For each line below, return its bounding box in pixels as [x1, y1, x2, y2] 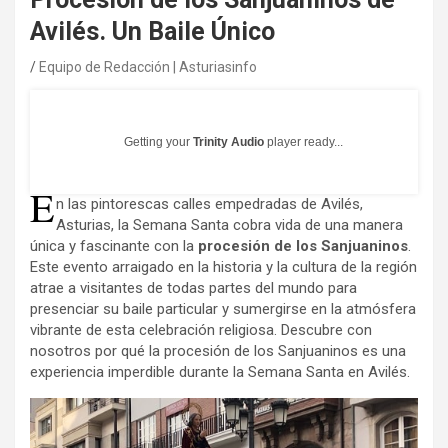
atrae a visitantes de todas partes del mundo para [30, 279, 357, 297]
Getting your [124, 135, 193, 149]
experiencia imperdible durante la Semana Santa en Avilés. [30, 363, 410, 381]
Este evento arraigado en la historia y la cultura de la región [30, 258, 417, 276]
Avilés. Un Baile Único [30, 17, 275, 46]
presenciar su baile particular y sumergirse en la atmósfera [30, 300, 416, 318]
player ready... [264, 135, 343, 149]
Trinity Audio [193, 135, 264, 149]
